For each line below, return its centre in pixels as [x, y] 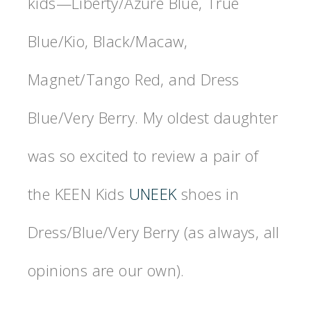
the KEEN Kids [78, 194]
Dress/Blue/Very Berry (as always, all [154, 232]
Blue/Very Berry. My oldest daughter [153, 118]
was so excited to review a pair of [143, 156]
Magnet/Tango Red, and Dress [134, 79]
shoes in [208, 194]
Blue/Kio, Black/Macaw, [108, 41]
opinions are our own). [106, 270]
